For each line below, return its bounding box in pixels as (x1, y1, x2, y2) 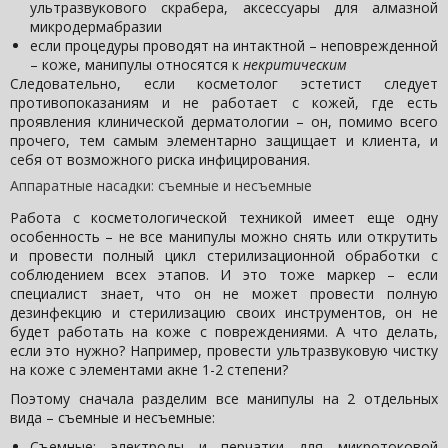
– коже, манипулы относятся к (30, 55, 243, 75)
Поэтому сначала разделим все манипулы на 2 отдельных (10, 389, 438, 409)
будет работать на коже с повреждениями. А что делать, (10, 322, 438, 342)
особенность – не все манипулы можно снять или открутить (10, 227, 438, 247)
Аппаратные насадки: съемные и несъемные (10, 176, 312, 196)
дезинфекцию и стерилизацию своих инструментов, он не (10, 303, 438, 323)
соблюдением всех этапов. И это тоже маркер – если (10, 265, 438, 285)
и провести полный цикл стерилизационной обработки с (10, 246, 438, 266)
